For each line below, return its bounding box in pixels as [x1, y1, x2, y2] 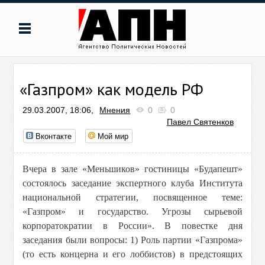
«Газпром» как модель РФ [20, 78, 204, 100]
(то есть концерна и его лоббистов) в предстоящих [22, 249, 243, 259]
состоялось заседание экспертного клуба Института [22, 178, 243, 188]
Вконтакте [35, 130, 72, 141]
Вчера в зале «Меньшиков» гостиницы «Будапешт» [22, 164, 243, 174]
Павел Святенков [166, 117, 234, 127]
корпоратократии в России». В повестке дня [22, 221, 243, 231]
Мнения [99, 105, 131, 115]
